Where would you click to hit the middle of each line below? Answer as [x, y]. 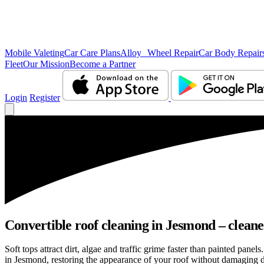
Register [45, 98]
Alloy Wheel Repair [159, 53]
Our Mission [46, 64]
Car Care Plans [92, 53]
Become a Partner [103, 64]
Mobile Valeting [34, 53]
